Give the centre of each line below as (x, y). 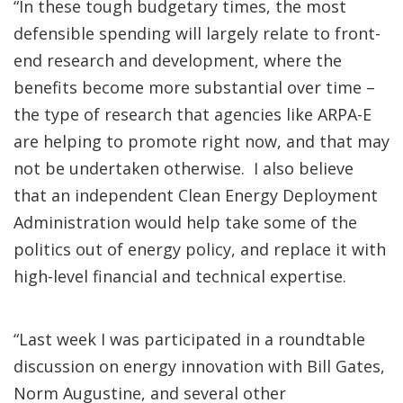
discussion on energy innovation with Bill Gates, (199, 366)
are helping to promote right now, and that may (201, 141)
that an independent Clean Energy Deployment (196, 195)
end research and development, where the (178, 60)
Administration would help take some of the (185, 222)
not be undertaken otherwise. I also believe (184, 168)
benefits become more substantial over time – (194, 87)
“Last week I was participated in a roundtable (189, 339)
